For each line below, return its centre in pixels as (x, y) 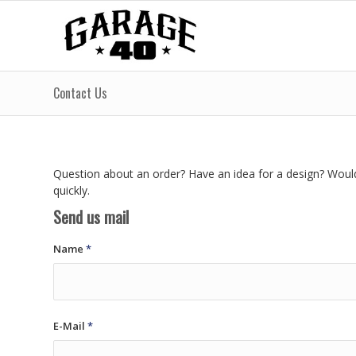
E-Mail (70, 325)
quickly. (72, 190)
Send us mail (91, 217)
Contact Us (80, 93)
